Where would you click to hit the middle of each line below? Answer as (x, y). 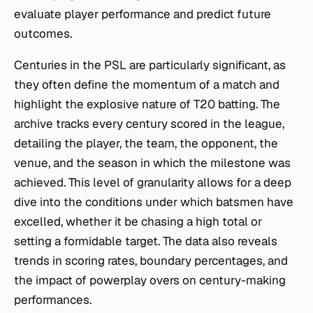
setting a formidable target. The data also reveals (146, 241)
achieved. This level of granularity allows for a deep (153, 182)
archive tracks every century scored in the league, (149, 124)
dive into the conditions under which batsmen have (154, 202)
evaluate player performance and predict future (143, 14)
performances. (53, 300)
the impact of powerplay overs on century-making (150, 280)
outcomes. (43, 34)
